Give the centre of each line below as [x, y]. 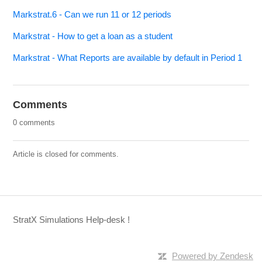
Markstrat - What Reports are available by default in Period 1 [128, 58]
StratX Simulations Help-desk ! [72, 220]
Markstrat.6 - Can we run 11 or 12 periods [92, 15]
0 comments [34, 123]
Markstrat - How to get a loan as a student [93, 36]
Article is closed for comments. [66, 154]
